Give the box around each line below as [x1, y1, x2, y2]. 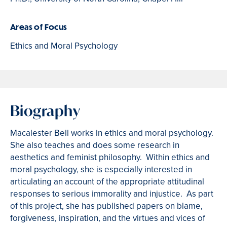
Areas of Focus [10, 21, 67, 31]
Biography [10, 101, 81, 121]
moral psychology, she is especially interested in [10, 163, 192, 176]
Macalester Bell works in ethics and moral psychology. [10, 127, 215, 140]
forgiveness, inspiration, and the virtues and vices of [10, 212, 205, 225]
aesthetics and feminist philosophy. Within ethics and [10, 151, 210, 164]
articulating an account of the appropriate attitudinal [10, 175, 204, 188]
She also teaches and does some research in [10, 139, 179, 152]
